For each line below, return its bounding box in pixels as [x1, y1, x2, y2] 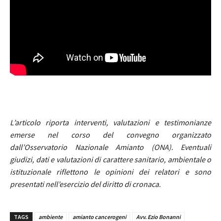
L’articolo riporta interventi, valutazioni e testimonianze [10, 117, 211, 128]
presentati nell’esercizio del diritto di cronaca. [10, 179, 161, 189]
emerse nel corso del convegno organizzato [10, 130, 211, 140]
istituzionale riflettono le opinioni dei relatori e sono [10, 167, 211, 177]
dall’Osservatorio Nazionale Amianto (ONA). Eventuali [10, 142, 211, 152]
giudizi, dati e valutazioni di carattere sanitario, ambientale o [10, 154, 211, 165]
